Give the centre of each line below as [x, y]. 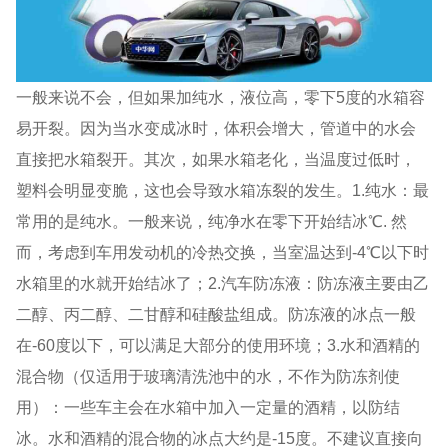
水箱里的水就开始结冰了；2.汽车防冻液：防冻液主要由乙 [223, 282]
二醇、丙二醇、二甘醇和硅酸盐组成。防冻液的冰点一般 [216, 313]
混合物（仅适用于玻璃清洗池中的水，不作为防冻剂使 [208, 375]
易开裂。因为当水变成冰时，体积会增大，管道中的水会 [216, 127]
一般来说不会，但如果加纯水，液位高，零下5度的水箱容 [221, 96]
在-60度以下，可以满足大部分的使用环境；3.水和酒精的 [218, 344]
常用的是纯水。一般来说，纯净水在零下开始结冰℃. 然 [212, 220]
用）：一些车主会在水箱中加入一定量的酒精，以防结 [208, 406]
